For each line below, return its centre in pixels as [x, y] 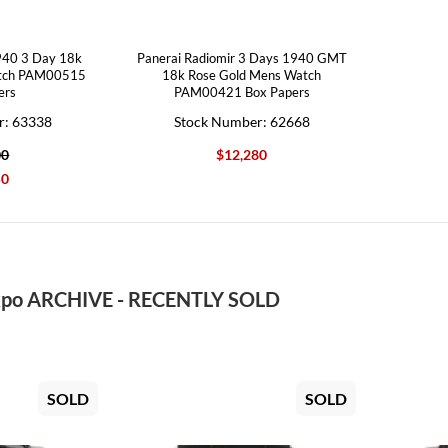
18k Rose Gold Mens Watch [242, 75]
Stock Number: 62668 [241, 121]
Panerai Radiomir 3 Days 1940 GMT [241, 58]
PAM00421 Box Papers [241, 92]
